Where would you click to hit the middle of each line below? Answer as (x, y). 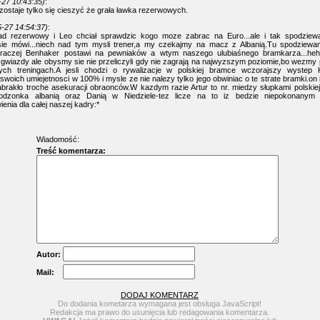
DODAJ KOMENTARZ (160, 295)
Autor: (48, 254)
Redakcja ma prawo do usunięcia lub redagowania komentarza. (160, 312)
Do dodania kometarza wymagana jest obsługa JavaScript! (160, 304)
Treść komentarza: (71, 151)
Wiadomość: (57, 139)
